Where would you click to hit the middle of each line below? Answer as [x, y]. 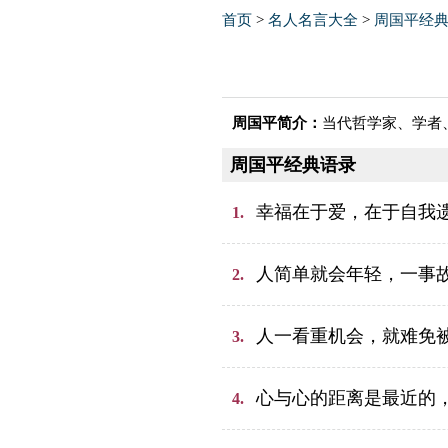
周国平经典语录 [293, 165]
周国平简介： [277, 123]
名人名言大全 [313, 20]
